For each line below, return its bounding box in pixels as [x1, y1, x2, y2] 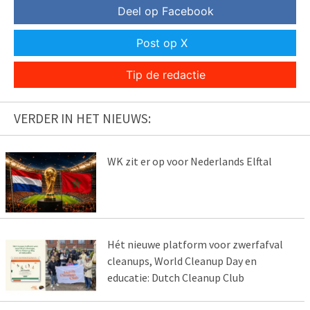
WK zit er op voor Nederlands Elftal [107, 154, 272, 168]
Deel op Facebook [117, 3, 214, 18]
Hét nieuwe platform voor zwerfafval [107, 237, 283, 251]
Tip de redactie [125, 67, 206, 82]
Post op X [136, 35, 188, 50]
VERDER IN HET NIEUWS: [14, 109, 151, 127]
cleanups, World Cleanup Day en [107, 253, 257, 268]
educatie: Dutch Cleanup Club [107, 270, 244, 284]
